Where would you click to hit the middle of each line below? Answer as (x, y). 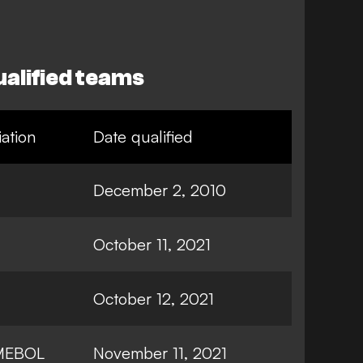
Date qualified (143, 136)
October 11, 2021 (152, 244)
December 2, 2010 (160, 190)
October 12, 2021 (154, 298)
